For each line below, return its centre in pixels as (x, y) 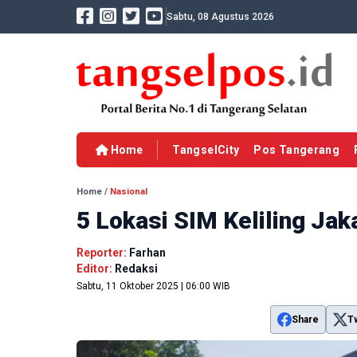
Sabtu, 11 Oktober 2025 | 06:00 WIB (153, 286)
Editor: (96, 269)
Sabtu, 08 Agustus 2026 (220, 17)
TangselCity (206, 150)
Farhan (147, 253)
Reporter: (103, 253)
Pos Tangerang (297, 150)
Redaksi (136, 269)
